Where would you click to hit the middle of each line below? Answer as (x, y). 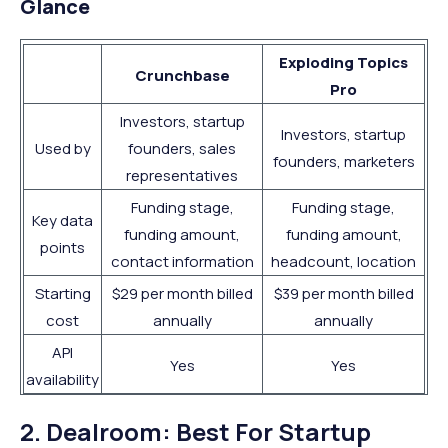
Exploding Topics (343, 63)
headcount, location (343, 262)
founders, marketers (343, 162)
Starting (62, 294)
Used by (62, 149)
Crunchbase (182, 76)
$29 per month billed (182, 294)
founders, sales (182, 149)
